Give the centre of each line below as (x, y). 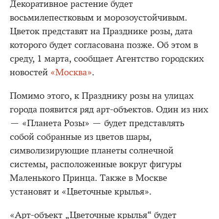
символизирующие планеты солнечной (92, 151)
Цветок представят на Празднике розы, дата (101, 31)
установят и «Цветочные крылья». (81, 192)
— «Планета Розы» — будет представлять (97, 123)
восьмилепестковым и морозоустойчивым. (99, 18)
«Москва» (71, 72)
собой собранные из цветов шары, (81, 137)
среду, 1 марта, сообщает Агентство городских (107, 59)
